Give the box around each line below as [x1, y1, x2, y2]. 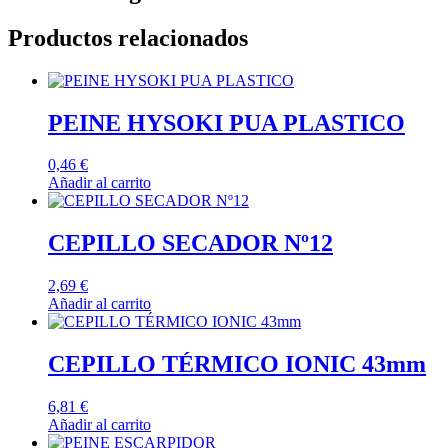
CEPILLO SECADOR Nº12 [48, 230, 333, 257]
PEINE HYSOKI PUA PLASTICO [48, 109, 405, 136]
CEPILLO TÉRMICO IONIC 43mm [48, 351, 426, 378]
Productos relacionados [8, 24, 248, 51]
